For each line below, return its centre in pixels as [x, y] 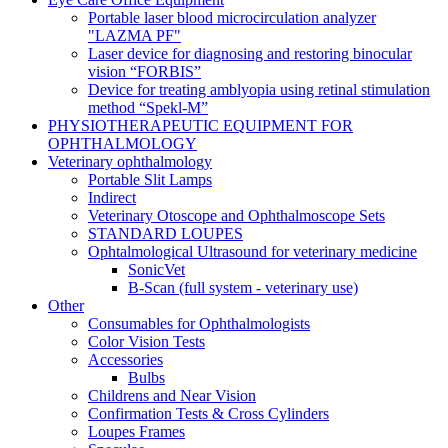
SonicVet [156, 269]
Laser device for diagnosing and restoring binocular [250, 53]
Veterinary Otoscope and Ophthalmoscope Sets [236, 215]
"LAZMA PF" [134, 35]
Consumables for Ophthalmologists [199, 323]
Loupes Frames [136, 431]
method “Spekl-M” [148, 107]
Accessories [125, 359]
